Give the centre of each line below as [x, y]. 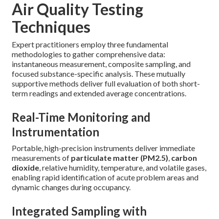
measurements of [41, 158]
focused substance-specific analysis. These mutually [99, 74]
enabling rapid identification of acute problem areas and [105, 177]
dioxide [25, 168]
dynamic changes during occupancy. [71, 187]
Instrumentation [55, 132]
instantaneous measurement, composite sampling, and [101, 64]
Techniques [51, 27]
